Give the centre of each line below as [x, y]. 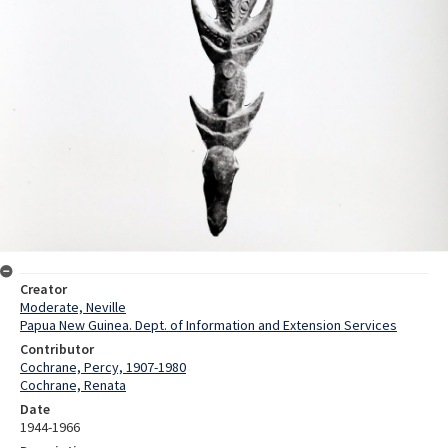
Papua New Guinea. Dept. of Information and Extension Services [208, 325]
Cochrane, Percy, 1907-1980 [103, 367]
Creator [43, 289]
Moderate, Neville [73, 307]
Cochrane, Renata [73, 385]
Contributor [57, 349]
